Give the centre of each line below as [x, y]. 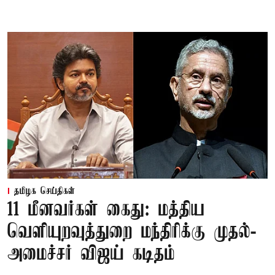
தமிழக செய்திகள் [45, 191]
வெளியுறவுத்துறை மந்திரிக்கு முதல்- [132, 232]
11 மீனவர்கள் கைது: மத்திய [106, 210]
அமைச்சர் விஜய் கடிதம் [91, 254]
